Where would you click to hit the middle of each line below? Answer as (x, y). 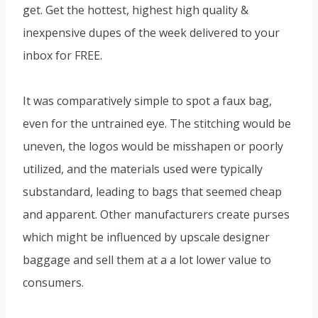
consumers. (53, 282)
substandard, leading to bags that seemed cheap (152, 191)
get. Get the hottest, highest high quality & (136, 10)
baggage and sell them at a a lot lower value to (147, 259)
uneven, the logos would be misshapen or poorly (153, 146)
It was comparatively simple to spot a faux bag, (147, 100)
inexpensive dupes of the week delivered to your (151, 32)
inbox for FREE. (62, 55)
